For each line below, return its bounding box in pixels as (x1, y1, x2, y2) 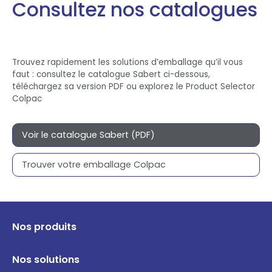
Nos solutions (12, 253, 80, 267)
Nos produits (12, 220, 76, 234)
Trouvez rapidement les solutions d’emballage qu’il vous (12, 56, 243, 68)
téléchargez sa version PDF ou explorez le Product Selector (12, 81, 255, 92)
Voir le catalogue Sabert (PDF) (22, 129, 155, 141)
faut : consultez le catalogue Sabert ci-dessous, (12, 69, 210, 80)
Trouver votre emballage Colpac (22, 158, 166, 171)
